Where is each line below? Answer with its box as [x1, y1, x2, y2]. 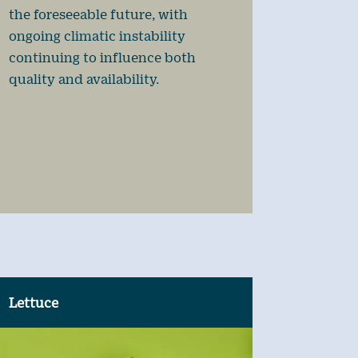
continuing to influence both [8, 49, 196, 65]
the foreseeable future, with [8, 6, 188, 22]
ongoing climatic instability [8, 27, 185, 43]
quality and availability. [8, 70, 159, 86]
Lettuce [8, 294, 58, 310]
